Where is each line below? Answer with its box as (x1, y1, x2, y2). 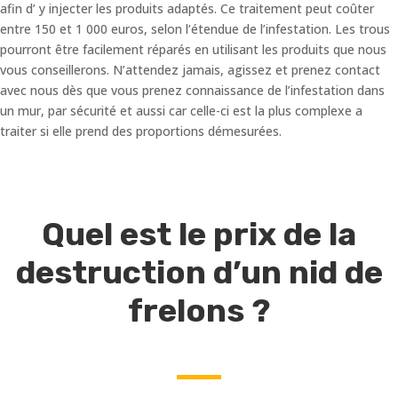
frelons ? (128, 291, 270, 330)
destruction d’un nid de (15, 252, 383, 291)
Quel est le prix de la (42, 214, 356, 253)
